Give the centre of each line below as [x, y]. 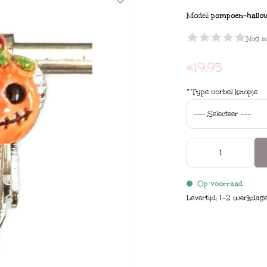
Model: [199, 15]
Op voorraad [220, 184]
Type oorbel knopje [224, 92]
